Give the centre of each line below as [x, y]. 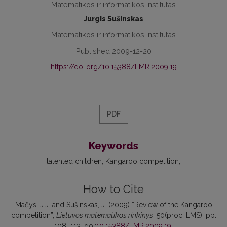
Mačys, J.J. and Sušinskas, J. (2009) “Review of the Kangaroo [113, 204]
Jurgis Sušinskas [113, 18]
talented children [74, 161]
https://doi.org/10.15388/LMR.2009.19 [113, 67]
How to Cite [113, 189]
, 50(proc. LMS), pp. [184, 215]
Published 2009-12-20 [113, 51]
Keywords [113, 146]
